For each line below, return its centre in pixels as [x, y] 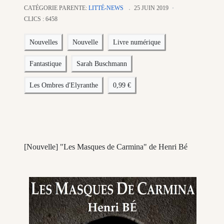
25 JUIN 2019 [151, 8]
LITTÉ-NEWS [106, 8]
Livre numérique [137, 42]
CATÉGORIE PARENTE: [56, 8]
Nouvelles [43, 42]
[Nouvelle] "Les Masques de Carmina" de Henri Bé [106, 147]
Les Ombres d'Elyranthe [64, 85]
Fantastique [45, 64]
